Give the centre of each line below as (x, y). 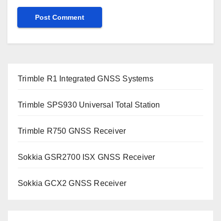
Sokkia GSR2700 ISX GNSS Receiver (87, 157)
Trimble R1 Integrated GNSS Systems (86, 78)
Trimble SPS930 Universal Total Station (89, 105)
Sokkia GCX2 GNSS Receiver (72, 183)
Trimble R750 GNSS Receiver (72, 131)
